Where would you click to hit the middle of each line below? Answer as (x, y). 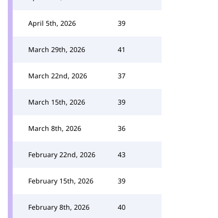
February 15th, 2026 (61, 181)
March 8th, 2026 (55, 128)
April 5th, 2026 (52, 23)
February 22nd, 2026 (62, 154)
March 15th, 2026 (57, 102)
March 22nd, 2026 (58, 76)
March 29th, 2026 (57, 49)
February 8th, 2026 (59, 207)
